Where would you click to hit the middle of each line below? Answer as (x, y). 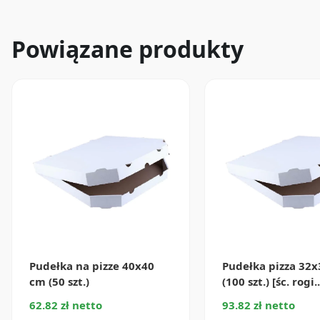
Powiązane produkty (127, 49)
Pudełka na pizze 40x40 (92, 265)
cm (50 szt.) (59, 281)
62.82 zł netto (66, 305)
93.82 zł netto (258, 305)
